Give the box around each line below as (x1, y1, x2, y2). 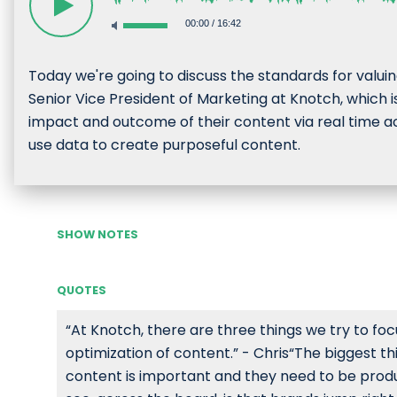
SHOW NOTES (57, 227, 138, 242)
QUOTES (57, 283, 106, 298)
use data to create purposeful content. (28, 135, 300, 155)
